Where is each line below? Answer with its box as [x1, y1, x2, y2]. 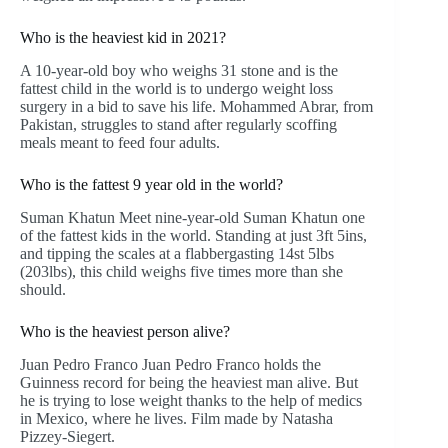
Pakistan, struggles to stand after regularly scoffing [20, 116, 337, 134]
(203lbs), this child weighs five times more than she [20, 263, 343, 281]
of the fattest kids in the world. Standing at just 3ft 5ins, [20, 227, 367, 245]
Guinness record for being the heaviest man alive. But [20, 373, 358, 391]
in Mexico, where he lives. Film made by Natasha [20, 409, 333, 427]
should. [20, 281, 66, 299]
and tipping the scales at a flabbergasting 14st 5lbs [20, 245, 334, 263]
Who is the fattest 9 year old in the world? [20, 176, 283, 194]
